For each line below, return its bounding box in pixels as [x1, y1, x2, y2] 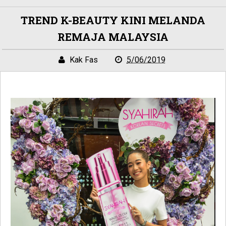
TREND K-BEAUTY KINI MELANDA [21, 13, 205, 27]
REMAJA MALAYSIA [58, 30, 168, 44]
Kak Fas [70, 55, 98, 65]
